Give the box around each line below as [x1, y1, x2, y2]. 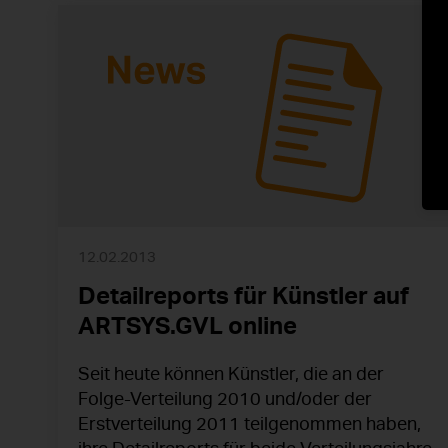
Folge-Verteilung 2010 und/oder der [78, 388, 372, 411]
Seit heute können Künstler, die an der [78, 363, 384, 386]
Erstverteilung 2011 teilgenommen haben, [78, 413, 421, 436]
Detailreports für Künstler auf [78, 281, 409, 312]
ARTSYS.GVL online [78, 311, 297, 342]
